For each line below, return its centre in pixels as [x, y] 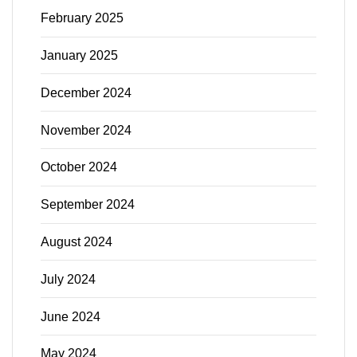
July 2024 [68, 279]
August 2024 [76, 241]
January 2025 [79, 56]
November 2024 [86, 130]
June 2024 [71, 316]
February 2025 [82, 18]
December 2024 [86, 92]
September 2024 [88, 205]
